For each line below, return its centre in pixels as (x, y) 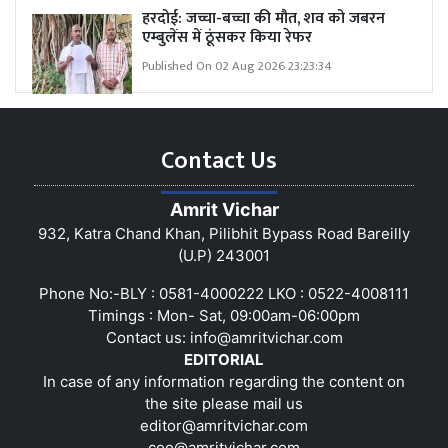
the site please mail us (224, 403)
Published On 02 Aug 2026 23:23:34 (237, 66)
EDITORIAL (224, 359)
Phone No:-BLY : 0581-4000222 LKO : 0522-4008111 (224, 293)
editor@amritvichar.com (224, 425)
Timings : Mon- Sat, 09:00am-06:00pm (224, 315)
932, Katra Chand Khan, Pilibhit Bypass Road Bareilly (224, 233)
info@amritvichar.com (266, 337)
